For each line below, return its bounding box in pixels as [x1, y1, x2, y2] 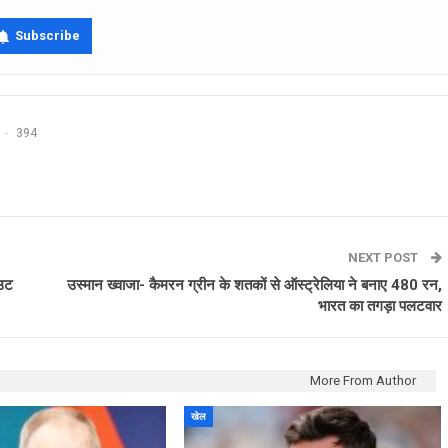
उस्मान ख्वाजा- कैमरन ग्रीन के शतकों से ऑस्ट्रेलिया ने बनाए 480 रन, [67, 276, 442, 295]
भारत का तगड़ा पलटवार [318, 297, 442, 316]
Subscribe [15, 28, 80, 44]
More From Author [310, 373, 416, 389]
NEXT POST [348, 250, 421, 266]
